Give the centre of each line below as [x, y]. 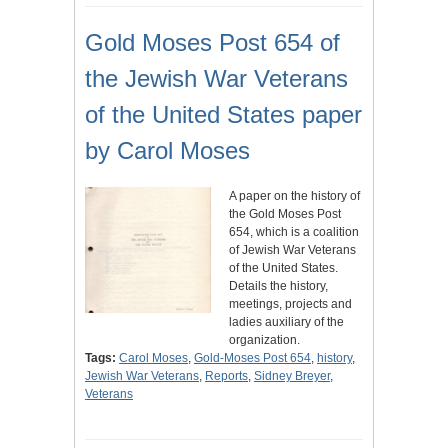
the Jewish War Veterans [216, 78]
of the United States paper [223, 114]
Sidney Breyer [292, 375]
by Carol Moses [167, 150]
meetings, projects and [290, 303]
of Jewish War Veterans [292, 249]
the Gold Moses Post [285, 213]
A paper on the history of [294, 195]
